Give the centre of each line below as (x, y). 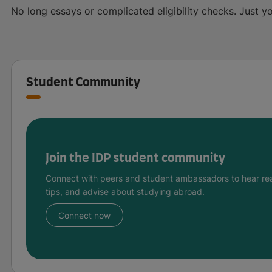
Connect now (84, 215)
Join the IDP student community (135, 158)
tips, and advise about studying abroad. (125, 191)
